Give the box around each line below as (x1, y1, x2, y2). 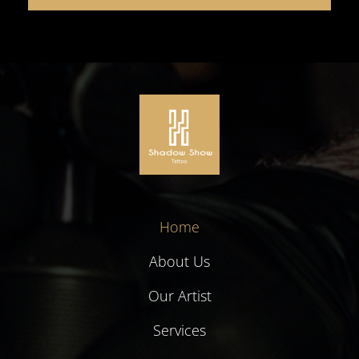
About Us (149, 252, 210, 271)
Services (153, 321, 206, 341)
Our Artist (147, 286, 212, 306)
